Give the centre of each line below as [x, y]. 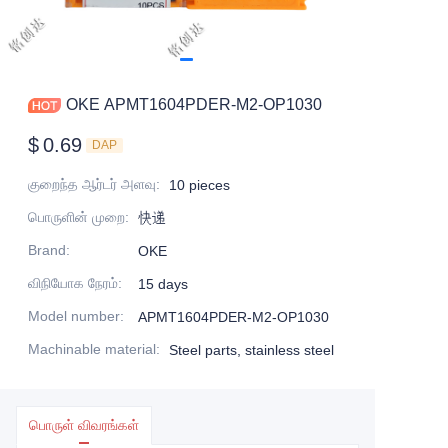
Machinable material [92, 349]
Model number [74, 316]
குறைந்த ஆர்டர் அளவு [92, 184]
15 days [163, 284]
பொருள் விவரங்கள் [84, 425]
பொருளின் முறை [76, 217]
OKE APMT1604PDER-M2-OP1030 [194, 104]
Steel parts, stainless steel [251, 350]
